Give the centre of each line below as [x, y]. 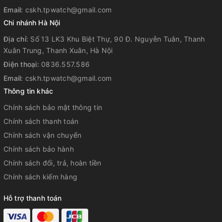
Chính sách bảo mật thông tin [53, 107]
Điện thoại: [22, 64]
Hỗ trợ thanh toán [33, 198]
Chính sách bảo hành [39, 149]
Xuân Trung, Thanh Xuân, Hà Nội [58, 50]
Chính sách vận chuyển [43, 135]
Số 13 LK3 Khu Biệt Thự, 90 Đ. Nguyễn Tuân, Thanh [118, 39]
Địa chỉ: [17, 39]
